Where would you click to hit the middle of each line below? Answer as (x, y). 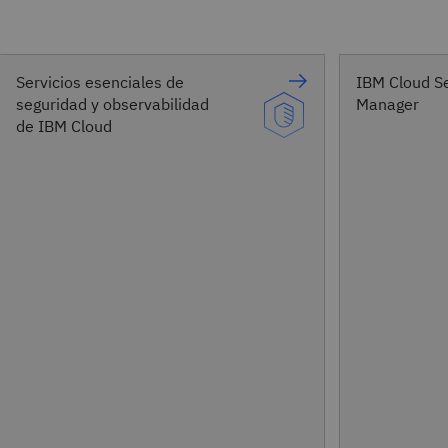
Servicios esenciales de (100, 81)
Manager (387, 103)
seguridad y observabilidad (112, 103)
